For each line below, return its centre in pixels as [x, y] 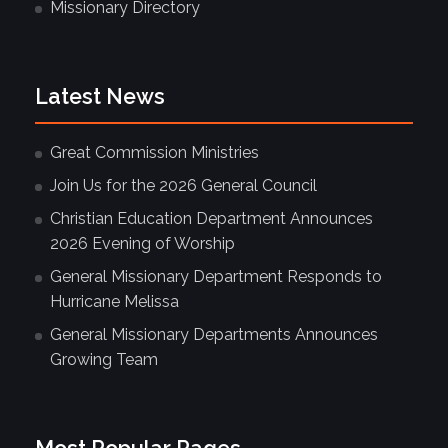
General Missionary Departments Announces [214, 335]
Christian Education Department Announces [211, 219]
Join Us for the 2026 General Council [183, 186]
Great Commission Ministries [154, 153]
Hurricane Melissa [114, 302]
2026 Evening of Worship [142, 244]
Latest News [100, 97]
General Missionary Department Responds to [216, 277]
